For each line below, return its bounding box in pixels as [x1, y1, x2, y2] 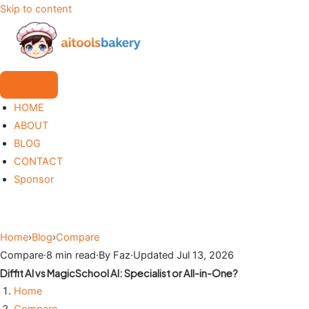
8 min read [46, 249, 96, 262]
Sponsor [14, 173, 54, 186]
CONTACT [14, 155, 63, 168]
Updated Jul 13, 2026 [133, 249, 234, 262]
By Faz [99, 249, 130, 262]
